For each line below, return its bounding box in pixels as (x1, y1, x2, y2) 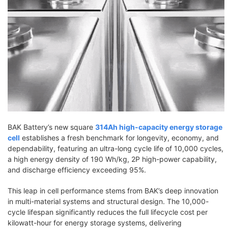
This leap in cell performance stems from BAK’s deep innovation (8, 186, 218, 195)
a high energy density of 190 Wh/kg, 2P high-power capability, (8, 155, 217, 164)
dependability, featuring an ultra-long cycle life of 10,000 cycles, (8, 144, 223, 153)
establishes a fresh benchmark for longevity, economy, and (20, 133, 219, 142)
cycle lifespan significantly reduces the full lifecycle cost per (8, 208, 208, 217)
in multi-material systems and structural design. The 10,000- (8, 197, 209, 206)
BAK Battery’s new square (8, 123, 95, 132)
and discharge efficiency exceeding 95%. (8, 165, 146, 175)
